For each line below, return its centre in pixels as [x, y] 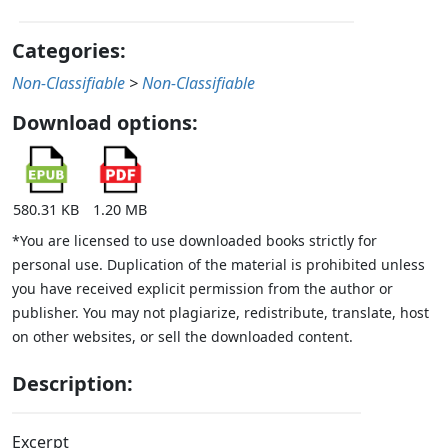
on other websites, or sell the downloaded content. [182, 337]
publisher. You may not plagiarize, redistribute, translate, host [220, 313]
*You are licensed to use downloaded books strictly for [194, 241]
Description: [72, 384]
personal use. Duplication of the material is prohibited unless [218, 265]
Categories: [69, 51]
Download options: [105, 123]
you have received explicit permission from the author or [202, 289]
